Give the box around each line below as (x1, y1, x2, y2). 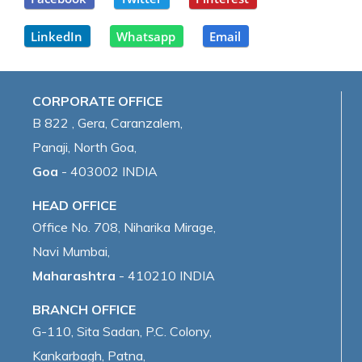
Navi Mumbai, (32, 243, 110, 260)
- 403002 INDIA (58, 163, 158, 180)
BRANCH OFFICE (32, 301, 136, 318)
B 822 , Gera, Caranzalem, (32, 115, 183, 132)
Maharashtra (32, 267, 116, 284)
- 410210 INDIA (116, 267, 215, 284)
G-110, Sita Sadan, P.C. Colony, (32, 323, 212, 340)
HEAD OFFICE (32, 197, 116, 214)
